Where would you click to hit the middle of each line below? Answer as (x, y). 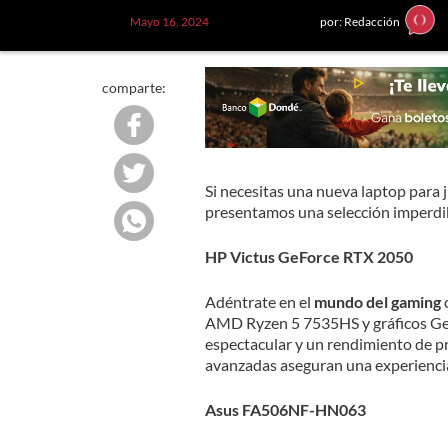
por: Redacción (359, 21)
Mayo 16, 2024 (169, 21)
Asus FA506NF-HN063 (285, 409)
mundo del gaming (377, 301)
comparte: (134, 87)
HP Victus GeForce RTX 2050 (308, 256)
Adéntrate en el (259, 301)
